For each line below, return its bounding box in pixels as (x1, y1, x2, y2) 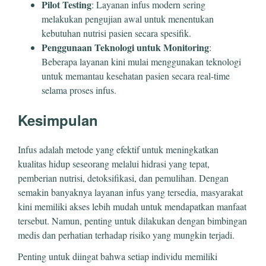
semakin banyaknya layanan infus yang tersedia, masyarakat (18, 185, 243, 198)
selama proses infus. (42, 83, 116, 96)
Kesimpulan (18, 109, 98, 130)
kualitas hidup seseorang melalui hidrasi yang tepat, (18, 157, 210, 170)
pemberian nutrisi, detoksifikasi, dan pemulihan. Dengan (18, 171, 229, 184)
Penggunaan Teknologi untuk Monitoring (42, 40, 209, 54)
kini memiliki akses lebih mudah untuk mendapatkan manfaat (18, 199, 246, 213)
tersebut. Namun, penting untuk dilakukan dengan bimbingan (18, 214, 247, 227)
